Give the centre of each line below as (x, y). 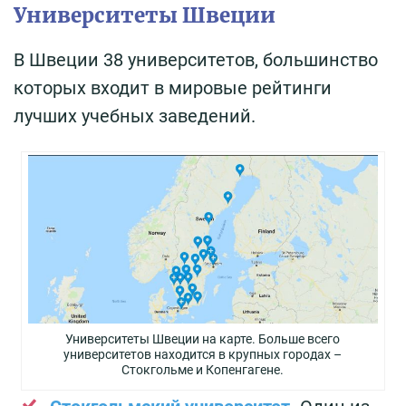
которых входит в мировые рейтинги (173, 88)
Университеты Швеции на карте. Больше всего (203, 339)
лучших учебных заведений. (137, 116)
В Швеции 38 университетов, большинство (196, 60)
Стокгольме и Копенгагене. (203, 370)
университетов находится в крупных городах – (203, 355)
